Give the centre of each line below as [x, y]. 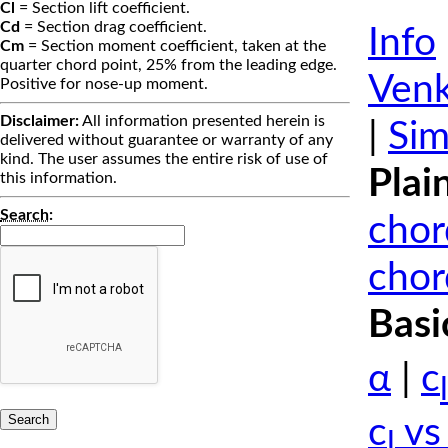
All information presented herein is [202, 121]
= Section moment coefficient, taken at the [175, 46]
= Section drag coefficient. [113, 27]
